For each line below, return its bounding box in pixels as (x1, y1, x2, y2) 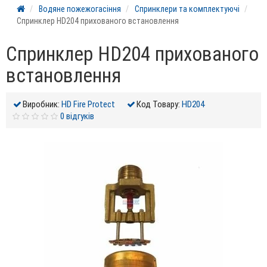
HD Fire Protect (61, 98, 115, 110)
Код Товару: (136, 98, 180, 110)
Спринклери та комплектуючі (135, 4, 240, 15)
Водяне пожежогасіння (39, 4, 121, 15)
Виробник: (23, 98, 60, 110)
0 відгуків (60, 110, 94, 122)
